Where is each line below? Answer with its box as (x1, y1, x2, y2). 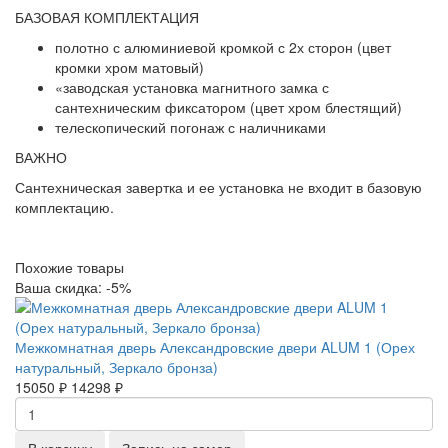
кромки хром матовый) (55, 56, 204, 77)
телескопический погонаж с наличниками (55, 116, 326, 137)
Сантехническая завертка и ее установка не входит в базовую (15, 176, 422, 197)
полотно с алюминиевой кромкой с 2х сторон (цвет (55, 36, 391, 57)
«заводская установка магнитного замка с (55, 76, 329, 97)
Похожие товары (15, 256, 124, 277)
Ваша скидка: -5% (15, 276, 131, 297)
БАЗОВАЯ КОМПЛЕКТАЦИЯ (15, 6, 199, 27)
